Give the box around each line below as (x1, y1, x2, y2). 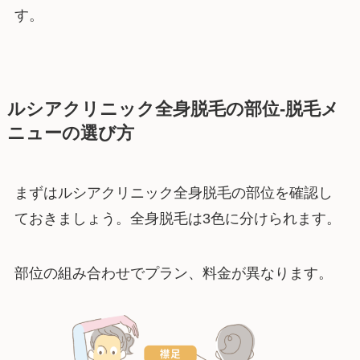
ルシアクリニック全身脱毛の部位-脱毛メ (6, 100, 339, 120)
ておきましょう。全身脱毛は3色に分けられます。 (14, 211, 341, 227)
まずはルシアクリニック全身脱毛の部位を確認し (14, 185, 333, 202)
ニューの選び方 (6, 124, 134, 144)
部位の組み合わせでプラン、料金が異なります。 (14, 265, 333, 282)
